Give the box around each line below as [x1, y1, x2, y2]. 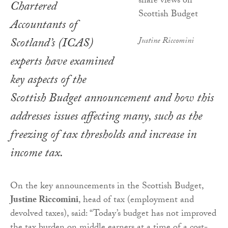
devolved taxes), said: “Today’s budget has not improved [10, 207, 216, 223]
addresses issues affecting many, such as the [10, 107, 202, 129]
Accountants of [10, 16, 77, 37]
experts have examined [10, 52, 113, 74]
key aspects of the [10, 71, 86, 92]
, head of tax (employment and [78, 193, 194, 209]
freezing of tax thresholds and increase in [10, 126, 196, 147]
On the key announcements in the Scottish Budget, [10, 179, 204, 195]
